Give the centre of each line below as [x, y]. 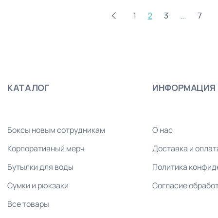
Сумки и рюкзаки [38, 185]
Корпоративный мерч [46, 148]
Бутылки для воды [40, 167]
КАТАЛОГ [28, 87]
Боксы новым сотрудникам [56, 130]
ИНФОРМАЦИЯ [184, 87]
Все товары [28, 204]
